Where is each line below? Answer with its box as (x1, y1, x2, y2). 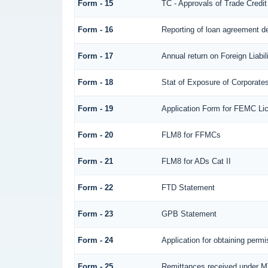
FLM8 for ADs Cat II (161, 156, 231, 166)
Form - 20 (77, 130, 113, 139)
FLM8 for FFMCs (161, 130, 221, 139)
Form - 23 (77, 209, 113, 218)
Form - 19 (77, 103, 113, 113)
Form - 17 (77, 51, 113, 60)
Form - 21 (77, 156, 113, 166)
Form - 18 (77, 77, 113, 87)
